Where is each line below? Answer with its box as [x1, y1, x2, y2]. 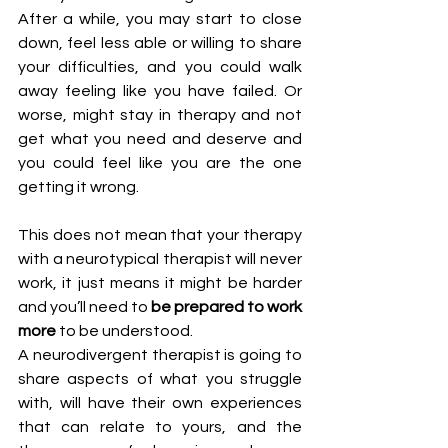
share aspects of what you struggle [18, 371, 302, 387]
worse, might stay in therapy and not [18, 107, 302, 123]
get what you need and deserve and [18, 131, 302, 147]
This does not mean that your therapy [18, 227, 302, 243]
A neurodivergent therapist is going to [18, 347, 302, 363]
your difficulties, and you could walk [18, 59, 302, 75]
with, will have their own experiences [18, 395, 302, 411]
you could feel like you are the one [18, 155, 302, 171]
